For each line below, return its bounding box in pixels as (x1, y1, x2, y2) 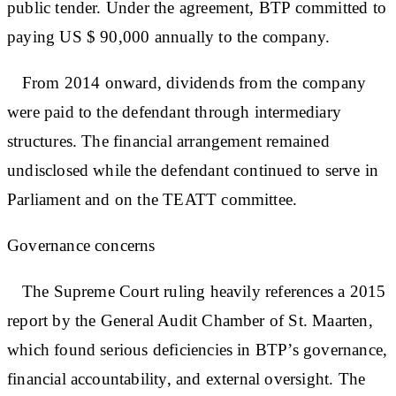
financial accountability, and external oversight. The (7, 369, 366, 388)
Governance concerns (7, 235, 156, 255)
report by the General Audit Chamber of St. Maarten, (7, 310, 373, 330)
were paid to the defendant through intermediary (7, 102, 341, 121)
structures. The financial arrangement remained (7, 131, 330, 150)
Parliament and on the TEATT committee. (7, 189, 298, 209)
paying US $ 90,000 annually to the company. (7, 27, 331, 46)
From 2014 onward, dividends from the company (7, 72, 367, 92)
